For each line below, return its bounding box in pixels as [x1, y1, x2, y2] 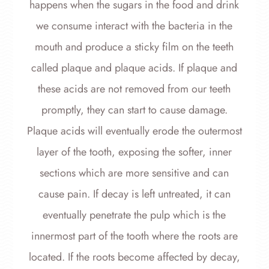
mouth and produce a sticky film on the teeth [35, 39, 234, 55]
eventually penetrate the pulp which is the [43, 207, 226, 223]
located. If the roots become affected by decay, [28, 249, 240, 265]
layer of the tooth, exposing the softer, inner [37, 144, 232, 160]
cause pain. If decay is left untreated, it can [38, 186, 231, 202]
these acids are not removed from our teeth [38, 81, 231, 97]
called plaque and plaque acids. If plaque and [31, 60, 238, 76]
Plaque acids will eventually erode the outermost [26, 123, 242, 139]
